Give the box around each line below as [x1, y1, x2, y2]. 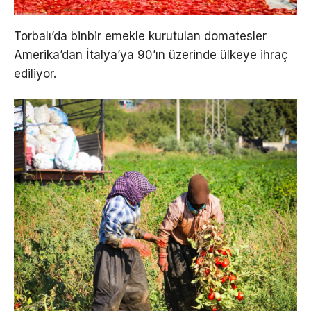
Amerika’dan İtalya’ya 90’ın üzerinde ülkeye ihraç [14, 47, 288, 62]
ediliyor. [14, 66, 56, 81]
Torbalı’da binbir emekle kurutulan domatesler [14, 28, 267, 43]
